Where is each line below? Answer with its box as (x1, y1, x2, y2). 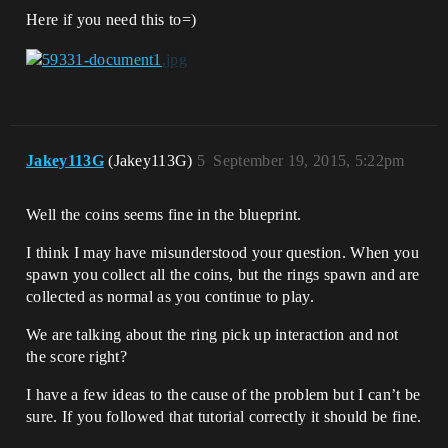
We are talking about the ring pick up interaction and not (26, 325, 399, 343)
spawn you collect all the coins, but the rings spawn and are (26, 265, 420, 283)
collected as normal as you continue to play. (26, 287, 315, 305)
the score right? (26, 347, 128, 365)
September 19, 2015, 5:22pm (213, 151, 405, 169)
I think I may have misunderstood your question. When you (26, 243, 419, 261)
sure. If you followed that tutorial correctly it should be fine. (26, 407, 422, 425)
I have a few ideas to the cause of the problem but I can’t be (26, 385, 421, 403)
